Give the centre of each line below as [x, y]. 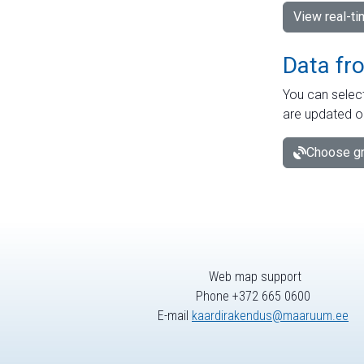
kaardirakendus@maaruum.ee [270, 316]
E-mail [175, 316]
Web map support [253, 277]
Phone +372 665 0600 [253, 297]
